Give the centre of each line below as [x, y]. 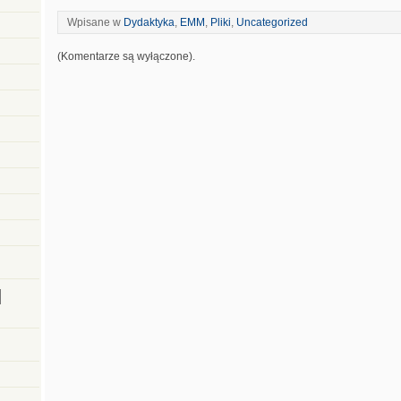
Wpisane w [95, 22]
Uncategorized [272, 22]
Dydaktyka [149, 22]
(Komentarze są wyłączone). [126, 56]
